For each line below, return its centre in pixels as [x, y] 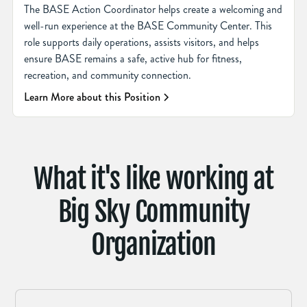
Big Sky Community [153, 211]
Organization [153, 244]
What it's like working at [153, 179]
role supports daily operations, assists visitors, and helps [141, 42]
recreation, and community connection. [107, 75]
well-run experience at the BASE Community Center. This [148, 25]
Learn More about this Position [92, 97]
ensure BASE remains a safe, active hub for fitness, [133, 58]
